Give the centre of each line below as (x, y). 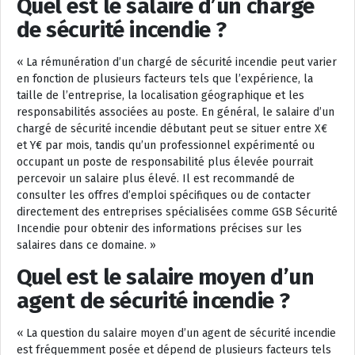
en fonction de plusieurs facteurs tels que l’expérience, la (165, 78)
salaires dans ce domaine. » (86, 245)
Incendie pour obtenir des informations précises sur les (159, 228)
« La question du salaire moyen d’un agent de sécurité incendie (176, 333)
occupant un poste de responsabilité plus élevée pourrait (165, 162)
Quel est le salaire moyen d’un (166, 277)
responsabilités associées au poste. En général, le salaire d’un (176, 112)
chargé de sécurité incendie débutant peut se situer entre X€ (172, 128)
